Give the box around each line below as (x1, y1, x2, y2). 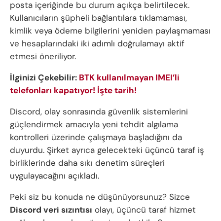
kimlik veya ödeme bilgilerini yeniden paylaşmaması (10, 25, 211, 37)
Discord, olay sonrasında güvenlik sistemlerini (10, 106, 188, 117)
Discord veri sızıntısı (10, 204, 92, 216)
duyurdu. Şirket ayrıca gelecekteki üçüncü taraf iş (10, 145, 204, 156)
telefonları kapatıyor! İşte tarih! (10, 85, 137, 96)
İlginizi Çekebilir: (10, 72, 79, 83)
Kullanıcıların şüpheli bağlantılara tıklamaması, (10, 12, 187, 24)
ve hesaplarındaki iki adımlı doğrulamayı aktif (10, 38, 184, 49)
